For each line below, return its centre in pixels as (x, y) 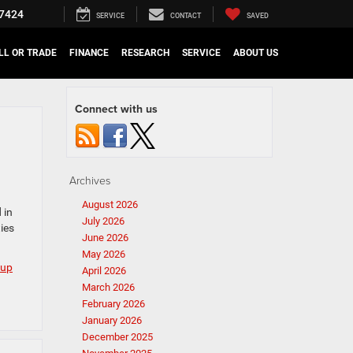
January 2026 (111, 320)
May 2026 (103, 254)
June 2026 (105, 238)
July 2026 (103, 221)
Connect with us (116, 109)
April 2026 (104, 271)
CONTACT (186, 16)
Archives (89, 180)
